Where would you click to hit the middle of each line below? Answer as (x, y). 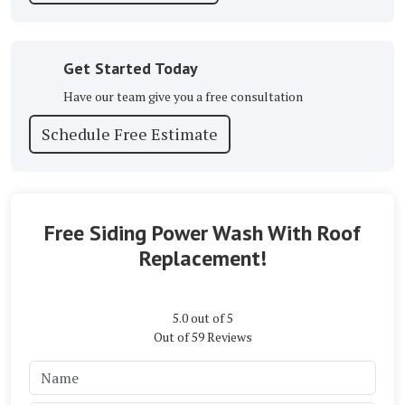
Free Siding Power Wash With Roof (202, 232)
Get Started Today (130, 68)
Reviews (228, 336)
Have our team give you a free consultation (183, 96)
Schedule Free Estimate (130, 133)
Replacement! (202, 258)
